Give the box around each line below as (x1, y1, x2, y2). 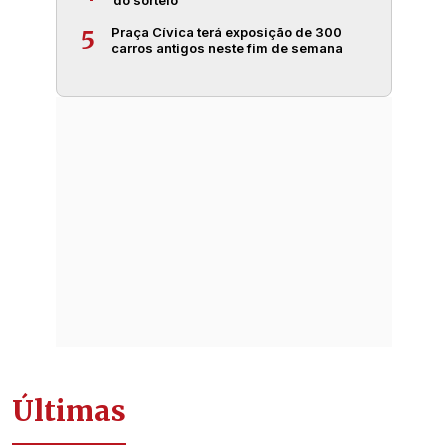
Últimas (12, 393, 126, 429)
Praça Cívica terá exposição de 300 (111, 24, 342, 40)
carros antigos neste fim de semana (111, 40, 343, 56)
